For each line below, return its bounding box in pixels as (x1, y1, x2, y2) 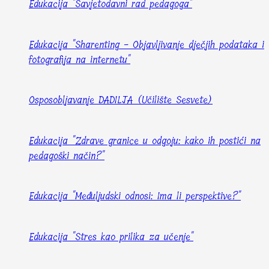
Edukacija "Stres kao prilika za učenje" (29, 228, 193, 245)
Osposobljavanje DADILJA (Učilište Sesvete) (29, 92, 213, 109)
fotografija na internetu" (29, 51, 130, 68)
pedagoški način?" (29, 147, 104, 164)
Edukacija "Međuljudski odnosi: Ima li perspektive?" (29, 188, 241, 205)
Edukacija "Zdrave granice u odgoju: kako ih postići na (29, 132, 261, 149)
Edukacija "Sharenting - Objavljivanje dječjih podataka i (29, 36, 264, 53)
